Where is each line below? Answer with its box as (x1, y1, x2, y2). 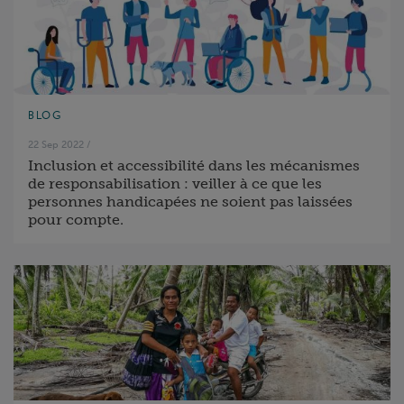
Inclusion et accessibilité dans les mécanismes (28, 157, 360, 174)
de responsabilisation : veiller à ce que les (28, 175, 322, 192)
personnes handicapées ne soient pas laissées (28, 193, 353, 210)
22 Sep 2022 (28, 138, 84, 151)
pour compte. (28, 211, 124, 228)
